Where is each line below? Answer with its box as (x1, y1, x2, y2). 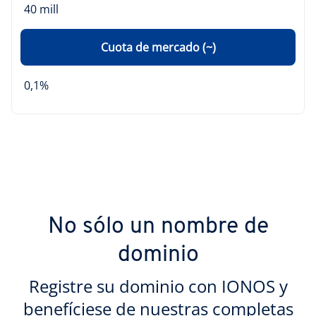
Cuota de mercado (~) (100, 39, 216, 55)
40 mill (24, 1, 59, 17)
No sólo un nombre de (47, 216, 269, 238)
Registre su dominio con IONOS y (28, 274, 288, 298)
